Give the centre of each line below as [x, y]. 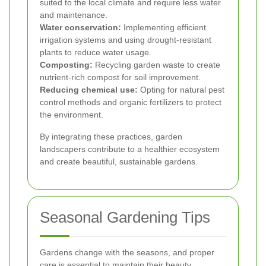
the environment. [72, 115]
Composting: [66, 65]
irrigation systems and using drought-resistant [126, 40]
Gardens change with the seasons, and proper [127, 253]
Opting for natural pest [181, 90]
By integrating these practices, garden [111, 137]
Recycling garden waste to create [156, 65]
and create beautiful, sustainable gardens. [119, 162]
